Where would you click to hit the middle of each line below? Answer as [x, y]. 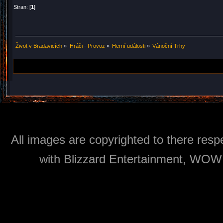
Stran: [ [22, 7]
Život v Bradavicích [39, 46]
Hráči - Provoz [87, 46]
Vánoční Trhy [169, 46]
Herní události [128, 46]
